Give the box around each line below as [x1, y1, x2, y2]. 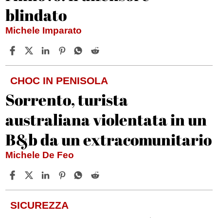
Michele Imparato [5, 25, 85, 36]
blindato [5, 4, 67, 26]
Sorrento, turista [5, 89, 128, 110]
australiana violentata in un [5, 109, 207, 130]
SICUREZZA [10, 200, 69, 211]
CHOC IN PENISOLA [10, 75, 109, 87]
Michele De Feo [5, 150, 77, 161]
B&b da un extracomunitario [5, 129, 212, 150]
